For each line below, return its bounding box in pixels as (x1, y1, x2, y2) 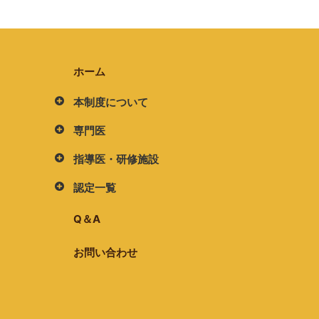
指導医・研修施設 (73, 152, 159, 167)
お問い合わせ (73, 246, 138, 260)
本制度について (73, 95, 149, 110)
